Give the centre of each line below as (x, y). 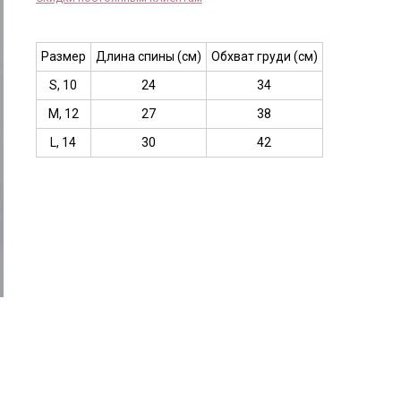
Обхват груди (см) (264, 57)
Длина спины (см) (148, 57)
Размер (63, 57)
